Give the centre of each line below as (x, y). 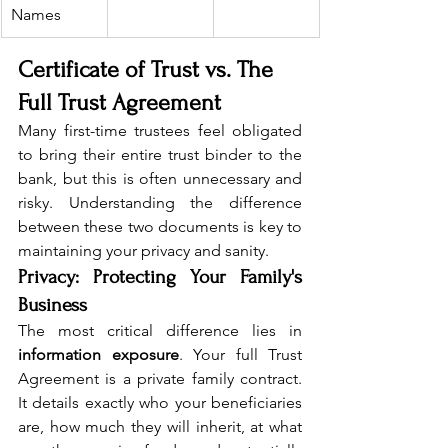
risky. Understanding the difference (160, 203)
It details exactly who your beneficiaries (160, 403)
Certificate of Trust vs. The (148, 70)
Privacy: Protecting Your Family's (160, 277)
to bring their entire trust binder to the (160, 155)
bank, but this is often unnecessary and (160, 179)
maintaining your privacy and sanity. (143, 251)
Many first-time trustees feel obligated (160, 131)
